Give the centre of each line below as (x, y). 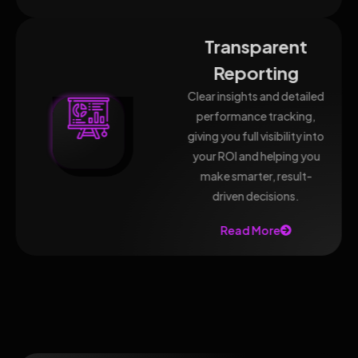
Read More (251, 230)
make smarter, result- (256, 176)
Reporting (257, 73)
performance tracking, (257, 116)
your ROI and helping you (256, 156)
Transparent (257, 46)
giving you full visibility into (257, 136)
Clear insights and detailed (257, 96)
